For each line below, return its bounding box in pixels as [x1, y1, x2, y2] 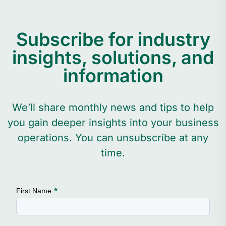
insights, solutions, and [12, 46, 214, 69]
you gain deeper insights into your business [7, 116, 219, 129]
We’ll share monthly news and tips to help [12, 101, 214, 114]
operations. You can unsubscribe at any [18, 131, 208, 144]
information [63, 64, 163, 87]
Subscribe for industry [16, 28, 210, 50]
